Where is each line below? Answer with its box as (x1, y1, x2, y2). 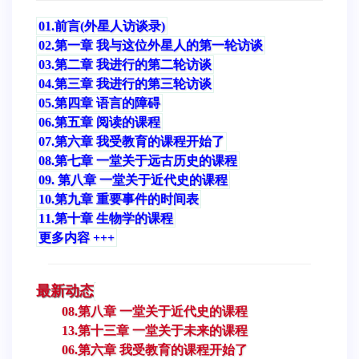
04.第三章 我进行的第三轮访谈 (38, 76, 212, 91)
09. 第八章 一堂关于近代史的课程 (38, 172, 228, 187)
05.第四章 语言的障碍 (38, 95, 160, 110)
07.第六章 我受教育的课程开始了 (38, 134, 224, 148)
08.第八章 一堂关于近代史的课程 (62, 304, 248, 318)
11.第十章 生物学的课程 (38, 211, 173, 225)
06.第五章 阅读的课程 (38, 115, 160, 129)
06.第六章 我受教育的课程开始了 (62, 342, 248, 357)
